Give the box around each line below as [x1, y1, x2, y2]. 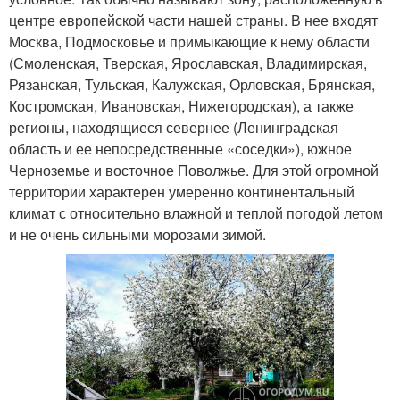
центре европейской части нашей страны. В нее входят [9, 9, 378, 30]
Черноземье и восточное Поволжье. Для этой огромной [9, 159, 379, 180]
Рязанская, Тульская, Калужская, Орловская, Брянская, [9, 73, 375, 95]
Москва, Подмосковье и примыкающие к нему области [9, 30, 370, 52]
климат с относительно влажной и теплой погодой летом [9, 202, 383, 223]
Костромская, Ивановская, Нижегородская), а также [9, 95, 354, 116]
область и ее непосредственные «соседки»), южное [9, 137, 352, 159]
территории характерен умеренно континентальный [9, 180, 354, 202]
